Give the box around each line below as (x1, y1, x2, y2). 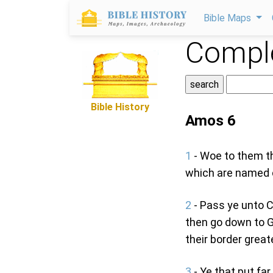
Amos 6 (185, 112, 236, 129)
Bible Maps (204, 12, 253, 24)
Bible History (91, 101, 149, 113)
